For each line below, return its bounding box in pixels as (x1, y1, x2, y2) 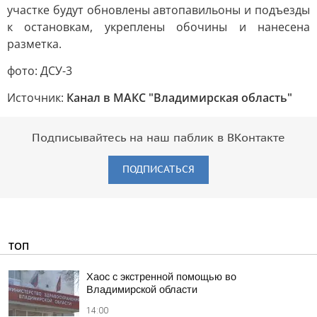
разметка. (7, 36, 62, 52)
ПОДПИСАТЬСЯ (122, 163, 195, 175)
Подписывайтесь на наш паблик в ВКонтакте (32, 132, 285, 144)
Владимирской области (86, 284, 197, 295)
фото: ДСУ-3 (7, 63, 72, 79)
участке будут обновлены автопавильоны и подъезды (7, 2, 310, 18)
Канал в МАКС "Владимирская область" (67, 90, 292, 105)
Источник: (7, 90, 67, 105)
